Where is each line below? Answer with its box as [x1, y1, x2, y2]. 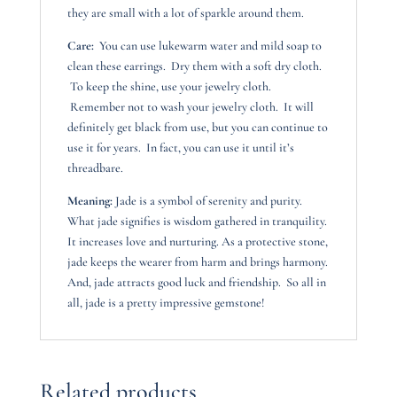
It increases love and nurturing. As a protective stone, [66, 234, 328, 250]
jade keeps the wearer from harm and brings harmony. [66, 254, 328, 270]
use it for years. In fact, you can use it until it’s [66, 140, 294, 156]
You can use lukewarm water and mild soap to [93, 38, 322, 54]
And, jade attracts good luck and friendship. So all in [66, 275, 326, 291]
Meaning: [66, 193, 113, 209]
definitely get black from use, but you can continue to [66, 120, 328, 136]
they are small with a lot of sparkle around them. [66, 5, 304, 21]
